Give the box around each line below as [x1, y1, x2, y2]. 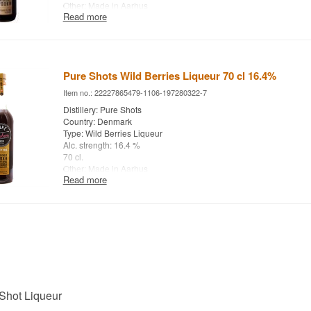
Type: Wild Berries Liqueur [62, 127, 162, 140]
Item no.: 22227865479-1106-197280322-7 [62, 87, 207, 99]
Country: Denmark [62, 115, 132, 128]
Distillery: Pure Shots [62, 103, 142, 116]
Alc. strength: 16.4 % [62, 139, 140, 151]
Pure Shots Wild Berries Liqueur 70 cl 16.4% [62, 68, 276, 84]
